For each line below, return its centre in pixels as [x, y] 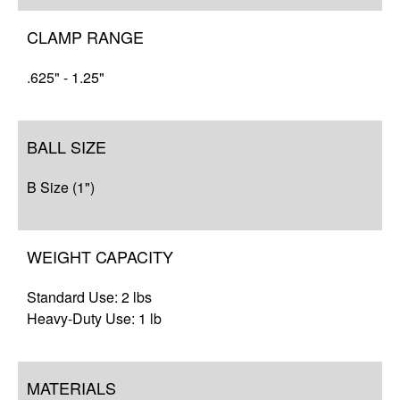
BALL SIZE [67, 147]
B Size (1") [61, 187]
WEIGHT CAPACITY [100, 257]
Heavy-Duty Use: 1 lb [94, 319]
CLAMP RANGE [85, 37]
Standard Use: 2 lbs [89, 297]
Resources [200, 24]
